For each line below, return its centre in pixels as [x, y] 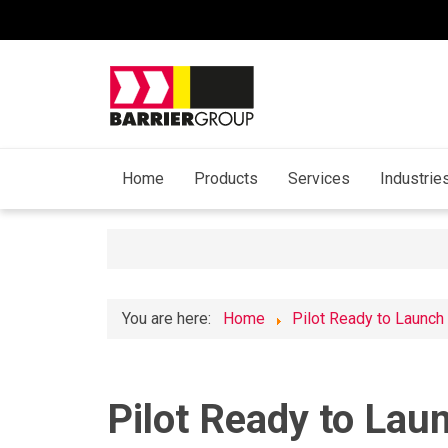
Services [319, 179]
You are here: [170, 319]
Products [226, 179]
